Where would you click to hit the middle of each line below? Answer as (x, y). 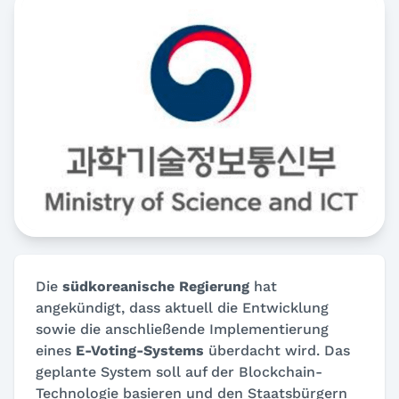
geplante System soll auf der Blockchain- (179, 371)
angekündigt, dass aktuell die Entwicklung (182, 307)
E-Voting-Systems (140, 350)
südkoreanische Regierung (156, 286)
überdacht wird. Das (277, 350)
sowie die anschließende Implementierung (182, 329)
